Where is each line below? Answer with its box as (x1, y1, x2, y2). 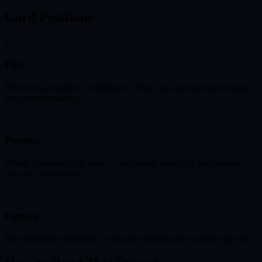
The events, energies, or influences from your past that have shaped (5, 82, 252, 92)
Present (5, 134, 40, 147)
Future (5, 209, 37, 222)
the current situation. (5, 92, 80, 103)
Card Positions (5, 9, 93, 25)
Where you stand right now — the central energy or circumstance (5, 158, 245, 168)
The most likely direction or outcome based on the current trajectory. (5, 233, 256, 244)
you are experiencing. (5, 168, 84, 179)
